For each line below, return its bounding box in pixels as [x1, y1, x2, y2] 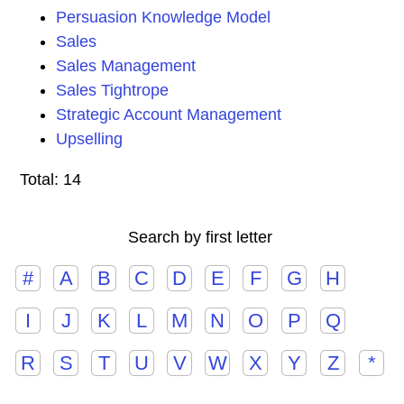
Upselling [56, 130, 123, 148]
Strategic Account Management [56, 106, 281, 124]
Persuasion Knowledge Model [56, 8, 271, 26]
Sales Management [56, 57, 196, 75]
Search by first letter [127, 228, 272, 246]
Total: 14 [20, 170, 81, 188]
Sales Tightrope [56, 81, 169, 99]
